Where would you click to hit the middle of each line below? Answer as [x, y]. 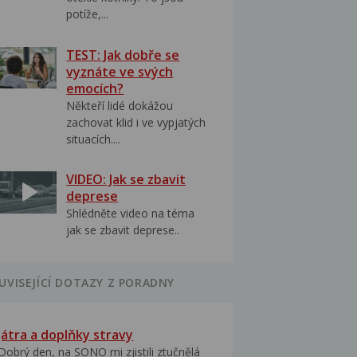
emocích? [95, 88]
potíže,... [88, 14]
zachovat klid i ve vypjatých [136, 122]
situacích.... [94, 139]
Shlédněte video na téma [131, 213]
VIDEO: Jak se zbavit [126, 179]
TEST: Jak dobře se [123, 55]
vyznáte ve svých [120, 71]
